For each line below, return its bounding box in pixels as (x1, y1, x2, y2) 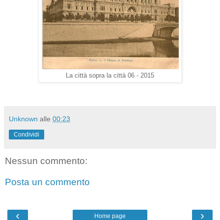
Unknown (9, 114, 38, 123)
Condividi (14, 131, 39, 138)
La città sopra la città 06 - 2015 (66, 72, 154, 79)
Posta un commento (5, 177, 90, 188)
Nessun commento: (5, 155, 87, 166)
